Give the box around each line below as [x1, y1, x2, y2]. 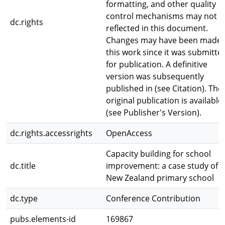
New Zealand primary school [106, 172, 214, 183]
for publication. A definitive [106, 59, 207, 70]
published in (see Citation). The [106, 83, 222, 94]
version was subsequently [106, 71, 204, 82]
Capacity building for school [106, 148, 211, 159]
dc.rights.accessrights [10, 128, 92, 139]
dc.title [10, 160, 36, 171]
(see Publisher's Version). [106, 107, 201, 118]
